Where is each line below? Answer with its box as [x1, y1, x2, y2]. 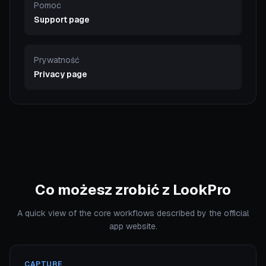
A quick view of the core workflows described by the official [17, 208, 249, 218]
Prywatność [34, 55, 80, 65]
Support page [34, 14, 90, 25]
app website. [109, 221, 157, 232]
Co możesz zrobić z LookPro [35, 180, 231, 199]
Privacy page [34, 69, 87, 80]
